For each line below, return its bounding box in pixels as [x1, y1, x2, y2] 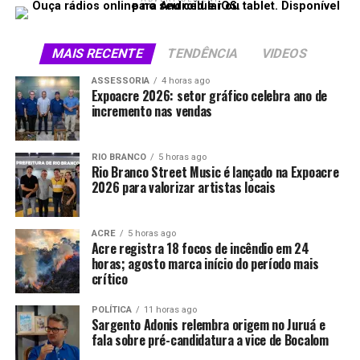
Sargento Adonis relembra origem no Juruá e [91, 315, 325, 334]
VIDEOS [260, 46, 310, 61]
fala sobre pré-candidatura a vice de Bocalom [91, 330, 329, 350]
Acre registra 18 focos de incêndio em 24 [91, 239, 309, 258]
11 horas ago [143, 305, 197, 315]
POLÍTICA [91, 305, 132, 315]
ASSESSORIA [91, 76, 149, 86]
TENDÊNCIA [166, 46, 241, 61]
